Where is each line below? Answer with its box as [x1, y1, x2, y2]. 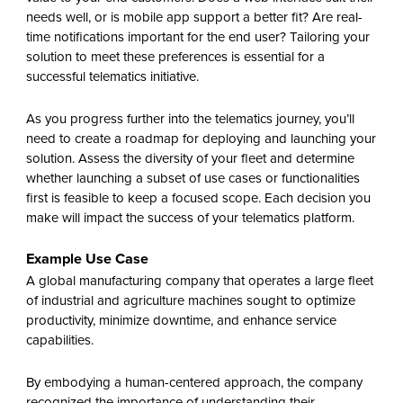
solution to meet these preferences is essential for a [25, 46, 325, 67]
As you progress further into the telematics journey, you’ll [25, 108, 354, 129]
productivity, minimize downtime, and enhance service [25, 310, 336, 330]
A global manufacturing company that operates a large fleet [25, 271, 373, 291]
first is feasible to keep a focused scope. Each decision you [25, 187, 371, 208]
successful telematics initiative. [25, 66, 199, 86]
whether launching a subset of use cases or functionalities [25, 167, 360, 188]
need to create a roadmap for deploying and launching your [25, 128, 376, 148]
